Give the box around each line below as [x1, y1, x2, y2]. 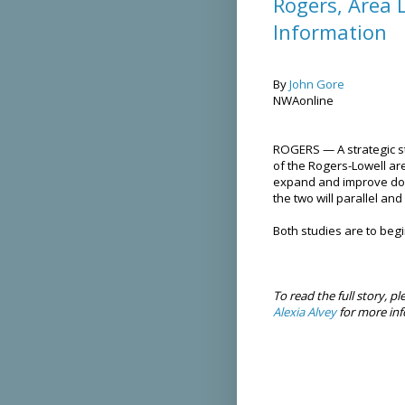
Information [273, 17, 387, 45]
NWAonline [273, 91, 334, 108]
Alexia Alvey [273, 303, 336, 320]
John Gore [289, 75, 344, 92]
